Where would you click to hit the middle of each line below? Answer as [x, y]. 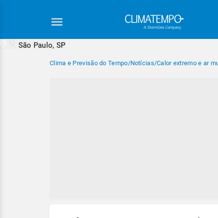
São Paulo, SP [42, 45]
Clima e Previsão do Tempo [89, 63]
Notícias [142, 63]
